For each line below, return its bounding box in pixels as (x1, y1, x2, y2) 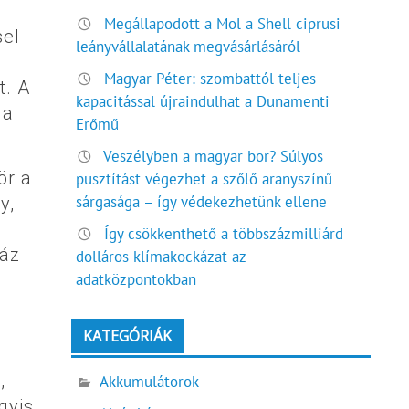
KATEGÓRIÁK (83, 326, 173, 347)
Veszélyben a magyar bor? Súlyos (103, 146, 324, 167)
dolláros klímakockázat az (76, 246, 246, 267)
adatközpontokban (76, 269, 197, 290)
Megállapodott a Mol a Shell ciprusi (104, 13, 341, 34)
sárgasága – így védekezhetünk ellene (76, 192, 328, 213)
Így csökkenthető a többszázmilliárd (104, 224, 344, 245)
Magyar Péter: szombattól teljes (104, 68, 317, 89)
